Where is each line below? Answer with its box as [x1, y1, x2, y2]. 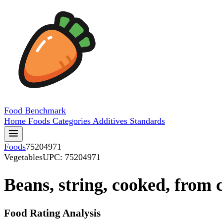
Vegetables [4, 152, 43, 162]
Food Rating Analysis [4, 207, 101, 220]
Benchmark [25, 106, 66, 115]
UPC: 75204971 [43, 152, 101, 162]
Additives [93, 116, 130, 126]
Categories [53, 116, 93, 126]
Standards [130, 116, 165, 126]
